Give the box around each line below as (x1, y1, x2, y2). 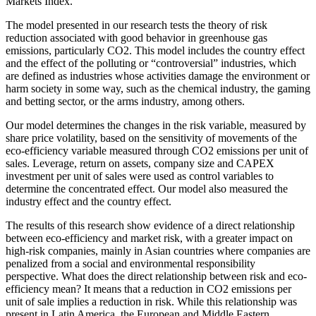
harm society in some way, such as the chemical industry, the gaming (6, 83, 310, 95)
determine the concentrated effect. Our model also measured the (6, 183, 288, 195)
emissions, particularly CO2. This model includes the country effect (6, 44, 305, 57)
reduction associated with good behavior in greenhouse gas (6, 32, 267, 44)
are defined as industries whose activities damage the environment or (6, 70, 310, 83)
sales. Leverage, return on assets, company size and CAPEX (6, 157, 274, 170)
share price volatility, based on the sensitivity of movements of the (6, 132, 297, 145)
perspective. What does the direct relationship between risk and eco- (6, 270, 307, 283)
